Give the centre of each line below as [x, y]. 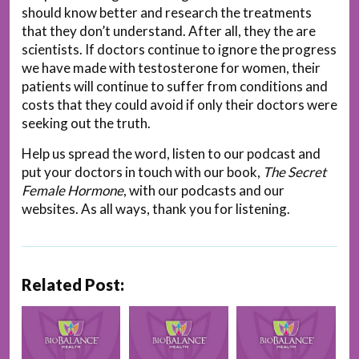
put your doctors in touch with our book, [142, 171]
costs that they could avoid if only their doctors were [179, 104]
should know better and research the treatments [167, 12]
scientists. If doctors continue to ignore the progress [179, 49]
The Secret [294, 171]
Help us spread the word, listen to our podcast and [171, 153]
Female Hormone [73, 190]
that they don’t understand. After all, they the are [169, 30]
